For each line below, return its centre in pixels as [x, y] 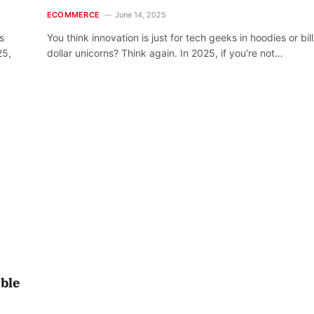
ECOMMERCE [73, 14]
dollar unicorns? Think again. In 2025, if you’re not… [165, 53]
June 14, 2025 [140, 14]
